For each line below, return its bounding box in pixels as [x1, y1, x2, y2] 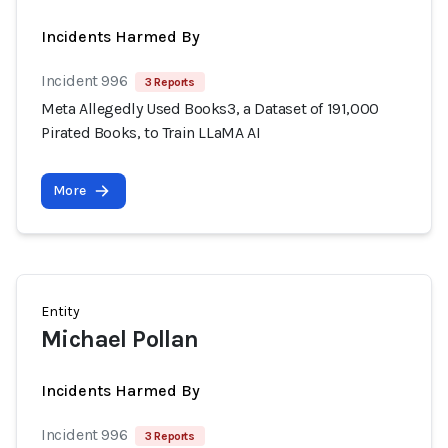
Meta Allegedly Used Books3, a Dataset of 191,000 [41, 99, 379, 118]
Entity [41, 303, 80, 320]
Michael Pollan [41, 325, 199, 353]
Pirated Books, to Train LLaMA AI [41, 123, 261, 142]
